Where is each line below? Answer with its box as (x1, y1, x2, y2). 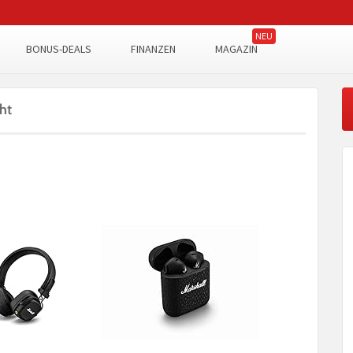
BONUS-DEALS (26, 42, 91, 56)
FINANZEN (131, 42, 176, 56)
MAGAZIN (215, 42, 258, 56)
